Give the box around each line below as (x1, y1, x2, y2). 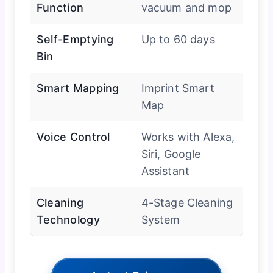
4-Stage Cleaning (141, 196, 233, 210)
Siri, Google (141, 147, 201, 161)
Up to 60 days (141, 33, 215, 46)
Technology (36, 213, 100, 227)
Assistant (141, 165, 190, 178)
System (141, 213, 180, 227)
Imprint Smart (141, 82, 214, 95)
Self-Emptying (36, 33, 114, 46)
